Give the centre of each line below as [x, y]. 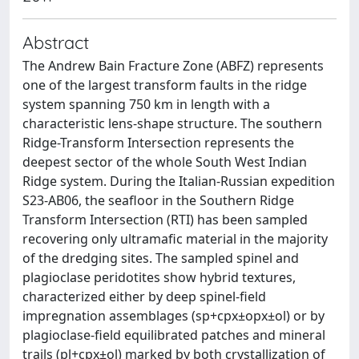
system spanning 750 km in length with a [146, 104]
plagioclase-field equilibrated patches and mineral [174, 335]
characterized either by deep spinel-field [144, 296]
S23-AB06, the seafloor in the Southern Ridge [158, 200]
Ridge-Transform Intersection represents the [158, 143]
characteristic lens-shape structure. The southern [172, 123]
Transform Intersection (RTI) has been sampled [165, 220]
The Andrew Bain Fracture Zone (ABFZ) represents [173, 66]
